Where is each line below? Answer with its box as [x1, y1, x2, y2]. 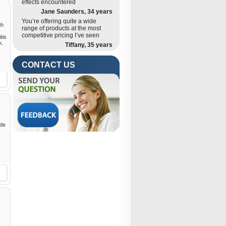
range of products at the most [22, 25, 101, 32]
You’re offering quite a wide [22, 18, 96, 25]
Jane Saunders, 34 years [41, 8, 112, 15]
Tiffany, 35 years [65, 41, 112, 48]
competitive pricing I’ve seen [22, 32, 99, 39]
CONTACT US [22, 61, 75, 69]
